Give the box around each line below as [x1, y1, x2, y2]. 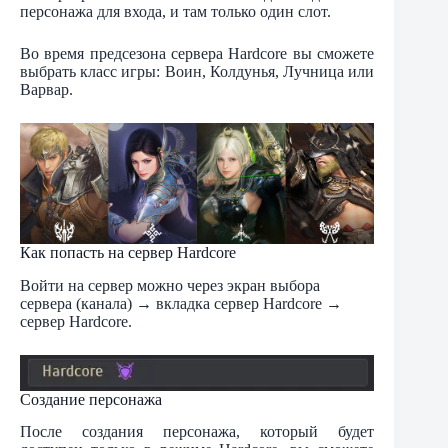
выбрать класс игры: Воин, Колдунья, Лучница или [20, 62, 375, 80]
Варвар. [20, 80, 73, 98]
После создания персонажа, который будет [20, 423, 375, 441]
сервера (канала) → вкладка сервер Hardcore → [20, 294, 342, 312]
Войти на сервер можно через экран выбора [20, 276, 320, 294]
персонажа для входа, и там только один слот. [20, 2, 331, 20]
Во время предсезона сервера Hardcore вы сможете [20, 44, 375, 62]
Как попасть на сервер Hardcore [20, 243, 236, 261]
